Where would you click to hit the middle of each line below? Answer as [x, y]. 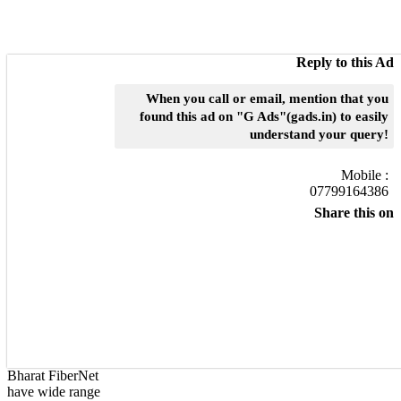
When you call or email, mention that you [267, 98]
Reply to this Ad [345, 62]
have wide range [54, 391]
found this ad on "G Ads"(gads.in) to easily [264, 116]
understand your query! [319, 134]
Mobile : [365, 175]
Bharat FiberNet [53, 375]
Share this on [354, 212]
